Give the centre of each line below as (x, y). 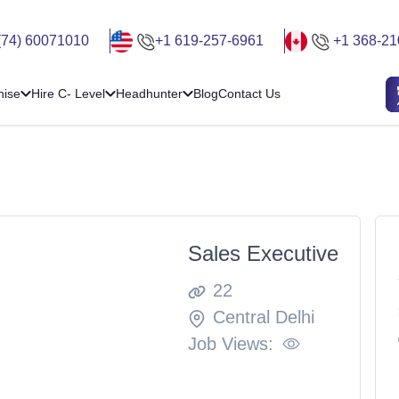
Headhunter (149, 94)
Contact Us (249, 94)
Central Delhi (263, 317)
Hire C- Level (68, 94)
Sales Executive (263, 253)
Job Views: (230, 343)
